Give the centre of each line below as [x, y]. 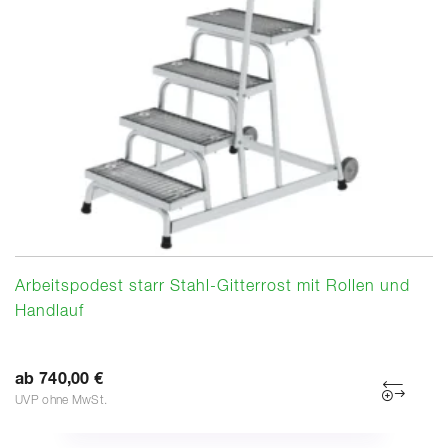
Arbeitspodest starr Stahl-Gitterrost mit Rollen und [212, 286]
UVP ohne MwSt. [61, 400]
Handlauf [49, 311]
